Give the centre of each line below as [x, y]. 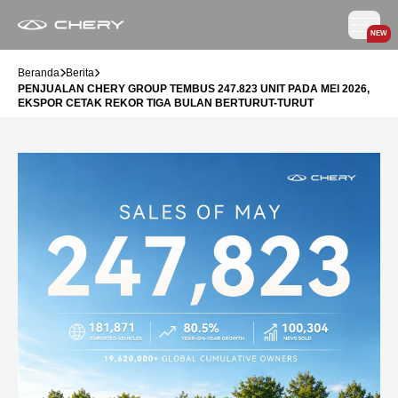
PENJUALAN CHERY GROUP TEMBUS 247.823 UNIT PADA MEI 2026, [194, 89]
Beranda [39, 73]
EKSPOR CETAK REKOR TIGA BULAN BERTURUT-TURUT [166, 103]
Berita [80, 73]
